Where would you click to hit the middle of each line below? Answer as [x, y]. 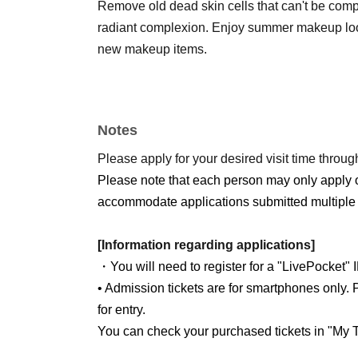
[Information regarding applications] [206, 245]
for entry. [121, 310]
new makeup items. [152, 49]
